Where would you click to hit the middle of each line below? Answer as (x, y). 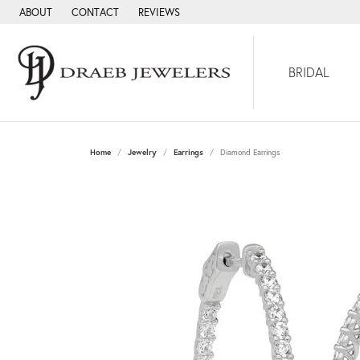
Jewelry (142, 152)
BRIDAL (309, 72)
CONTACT (95, 12)
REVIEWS (159, 12)
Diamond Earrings (250, 152)
